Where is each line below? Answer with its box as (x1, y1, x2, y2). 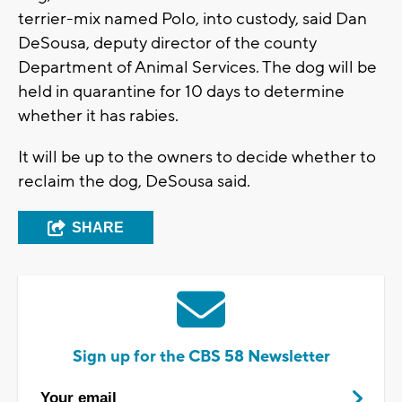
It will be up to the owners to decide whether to (18, 146, 376, 169)
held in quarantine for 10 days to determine (18, 81, 345, 103)
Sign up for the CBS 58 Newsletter (72, 346, 330, 368)
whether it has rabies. (18, 105, 179, 127)
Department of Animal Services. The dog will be (18, 57, 377, 79)
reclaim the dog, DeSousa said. (18, 170, 250, 193)
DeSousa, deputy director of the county (18, 32, 317, 55)
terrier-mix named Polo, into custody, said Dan (18, 8, 367, 31)
